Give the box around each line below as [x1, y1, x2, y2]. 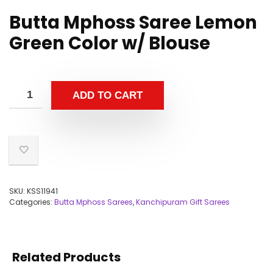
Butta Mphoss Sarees [54, 197, 133, 207]
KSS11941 [27, 186, 58, 196]
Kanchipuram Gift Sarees [136, 197, 230, 207]
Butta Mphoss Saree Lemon [9, 10, 257, 35]
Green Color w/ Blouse [9, 31, 210, 55]
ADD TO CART [73, 90, 143, 101]
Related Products [12, 249, 121, 266]
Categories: [9, 197, 54, 207]
